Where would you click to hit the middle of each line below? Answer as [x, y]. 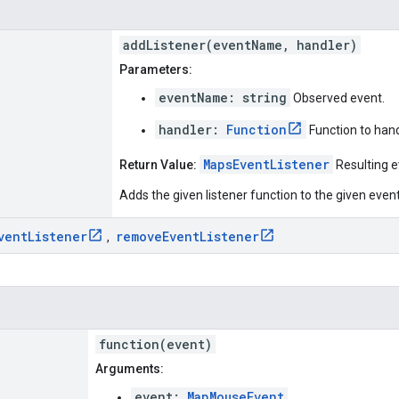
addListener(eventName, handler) [240, 45]
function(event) [155, 344]
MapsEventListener [266, 164]
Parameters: [156, 69]
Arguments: [130, 368]
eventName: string [223, 97]
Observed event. [338, 98]
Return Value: [158, 164]
